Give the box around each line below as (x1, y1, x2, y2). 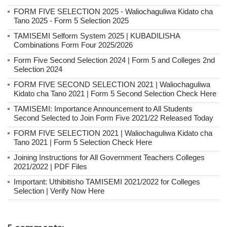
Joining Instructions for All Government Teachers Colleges (14, 153, 205, 162)
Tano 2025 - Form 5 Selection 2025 (14, 16, 129, 25)
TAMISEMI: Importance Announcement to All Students (14, 104, 193, 113)
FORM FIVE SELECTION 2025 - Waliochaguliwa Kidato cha (14, 7, 213, 16)
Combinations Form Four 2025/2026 (14, 40, 133, 49)
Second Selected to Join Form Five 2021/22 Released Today (14, 113, 213, 122)
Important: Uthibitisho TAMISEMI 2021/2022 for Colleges (14, 177, 200, 186)
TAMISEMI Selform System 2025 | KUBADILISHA (14, 31, 180, 40)
